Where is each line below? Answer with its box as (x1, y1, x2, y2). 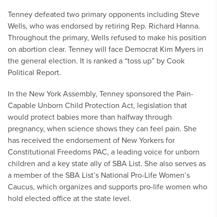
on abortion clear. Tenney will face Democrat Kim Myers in (8, 44, 203, 54)
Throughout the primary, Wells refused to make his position (8, 32, 206, 43)
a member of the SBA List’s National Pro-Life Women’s (8, 170, 190, 180)
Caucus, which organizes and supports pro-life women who (8, 181, 207, 192)
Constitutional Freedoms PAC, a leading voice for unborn (8, 146, 200, 157)
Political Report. (8, 67, 61, 77)
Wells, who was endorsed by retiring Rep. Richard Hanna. (8, 20, 200, 31)
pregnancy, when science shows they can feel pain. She (8, 123, 197, 134)
